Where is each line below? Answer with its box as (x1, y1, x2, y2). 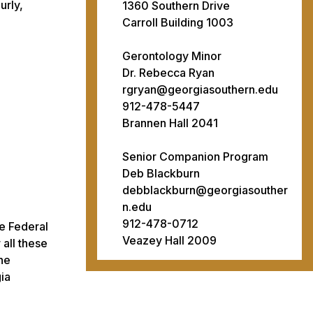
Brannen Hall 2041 (122, 115, 218, 130)
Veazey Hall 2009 (122, 233, 217, 247)
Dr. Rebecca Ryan (122, 65, 214, 80)
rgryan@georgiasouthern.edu (122, 82, 278, 96)
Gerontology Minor (122, 48, 221, 63)
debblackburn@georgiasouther (122, 182, 288, 197)
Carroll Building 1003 (122, 15, 233, 29)
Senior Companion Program (122, 149, 268, 163)
